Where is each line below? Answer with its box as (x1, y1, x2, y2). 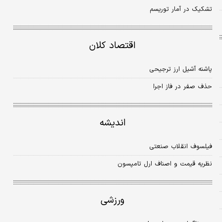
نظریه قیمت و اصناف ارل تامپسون (117, 159, 212, 169)
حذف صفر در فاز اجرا (153, 82, 212, 92)
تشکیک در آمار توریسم (149, 4, 212, 15)
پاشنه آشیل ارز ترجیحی (149, 64, 212, 75)
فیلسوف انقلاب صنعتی (149, 142, 212, 152)
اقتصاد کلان (89, 39, 136, 54)
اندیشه (99, 116, 126, 131)
